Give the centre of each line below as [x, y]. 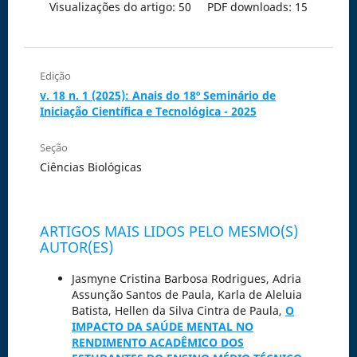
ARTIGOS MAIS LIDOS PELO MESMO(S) [169, 231]
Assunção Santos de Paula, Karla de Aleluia [186, 295]
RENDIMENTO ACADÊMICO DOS [157, 343]
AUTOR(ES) [76, 247]
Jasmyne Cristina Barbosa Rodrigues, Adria [186, 279]
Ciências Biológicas [90, 167]
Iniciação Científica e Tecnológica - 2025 [148, 112]
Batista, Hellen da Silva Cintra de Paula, [178, 311]
